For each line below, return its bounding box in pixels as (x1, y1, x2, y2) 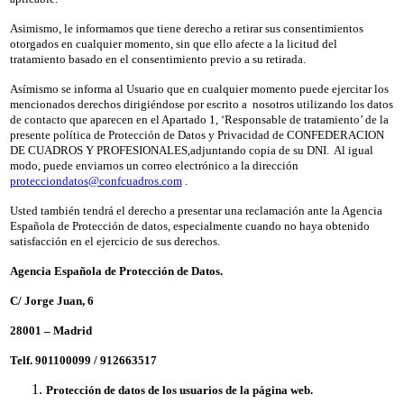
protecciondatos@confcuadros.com (9, 173, 182, 188)
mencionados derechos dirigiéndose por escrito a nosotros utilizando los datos (9, 96, 393, 111)
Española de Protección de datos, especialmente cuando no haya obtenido (9, 218, 370, 233)
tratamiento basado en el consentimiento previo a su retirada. (9, 51, 306, 66)
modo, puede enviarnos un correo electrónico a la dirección (9, 158, 298, 172)
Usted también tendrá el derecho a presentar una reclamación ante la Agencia (9, 203, 382, 217)
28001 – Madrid (9, 323, 92, 337)
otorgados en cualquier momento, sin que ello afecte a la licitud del (9, 36, 337, 50)
